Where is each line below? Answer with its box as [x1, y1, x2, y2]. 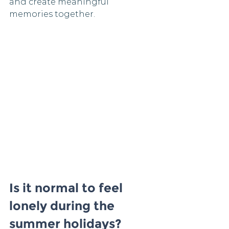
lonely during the [9, 198, 118, 213]
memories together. [9, 9, 95, 19]
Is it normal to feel [9, 180, 126, 195]
